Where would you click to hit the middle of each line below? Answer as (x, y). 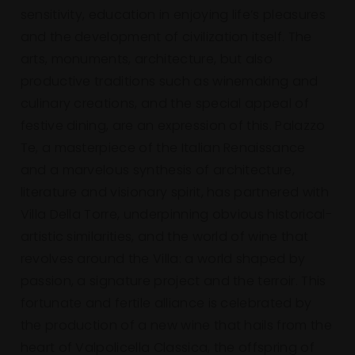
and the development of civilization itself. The (166, 38)
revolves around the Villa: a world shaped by (163, 260)
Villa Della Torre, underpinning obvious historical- (176, 216)
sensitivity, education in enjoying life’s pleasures (173, 16)
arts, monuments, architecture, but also (147, 61)
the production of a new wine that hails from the (176, 327)
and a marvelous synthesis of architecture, (158, 172)
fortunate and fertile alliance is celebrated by (166, 305)
